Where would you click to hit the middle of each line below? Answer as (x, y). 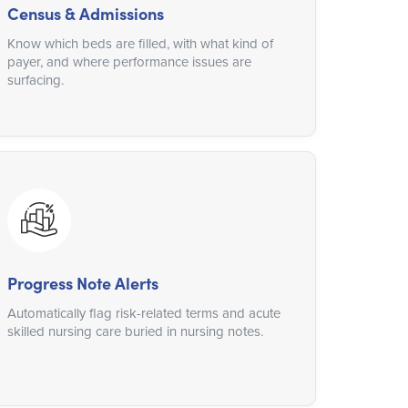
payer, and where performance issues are (130, 62)
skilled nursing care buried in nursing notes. (136, 331)
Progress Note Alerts (83, 283)
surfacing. (36, 80)
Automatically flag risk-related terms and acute (144, 313)
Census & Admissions (86, 14)
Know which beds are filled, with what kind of (141, 44)
